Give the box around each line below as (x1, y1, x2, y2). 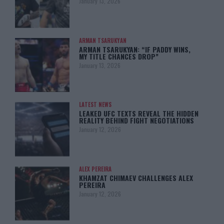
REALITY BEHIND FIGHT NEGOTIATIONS (79, 115, 194, 126)
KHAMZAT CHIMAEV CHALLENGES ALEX (79, 172, 193, 183)
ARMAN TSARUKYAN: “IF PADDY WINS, (79, 43, 191, 54)
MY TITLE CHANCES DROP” (79, 50, 159, 61)
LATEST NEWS (79, 100, 112, 109)
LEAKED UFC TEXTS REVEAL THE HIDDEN (79, 108, 199, 119)
